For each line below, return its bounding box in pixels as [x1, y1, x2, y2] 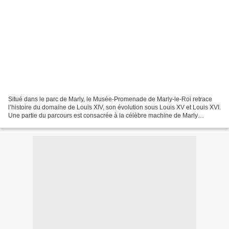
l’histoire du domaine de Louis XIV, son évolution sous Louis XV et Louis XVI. [8, 103, 221, 111]
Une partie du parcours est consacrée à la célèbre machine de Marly [8, 111, 198, 119]
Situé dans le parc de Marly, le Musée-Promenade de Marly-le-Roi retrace [8, 95, 212, 103]
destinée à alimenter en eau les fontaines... [8, 120, 127, 127]
